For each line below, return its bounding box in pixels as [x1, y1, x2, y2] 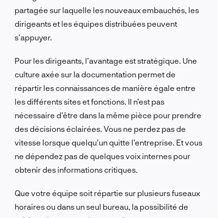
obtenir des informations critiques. [15, 164, 138, 174]
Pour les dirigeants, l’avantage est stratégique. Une [15, 55, 197, 65]
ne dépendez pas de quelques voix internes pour [15, 151, 190, 161]
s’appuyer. [15, 32, 52, 42]
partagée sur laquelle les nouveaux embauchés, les [15, 5, 199, 15]
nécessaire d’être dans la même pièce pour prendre [15, 110, 201, 120]
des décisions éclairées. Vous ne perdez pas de [15, 124, 186, 133]
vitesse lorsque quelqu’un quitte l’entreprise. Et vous [15, 137, 202, 147]
